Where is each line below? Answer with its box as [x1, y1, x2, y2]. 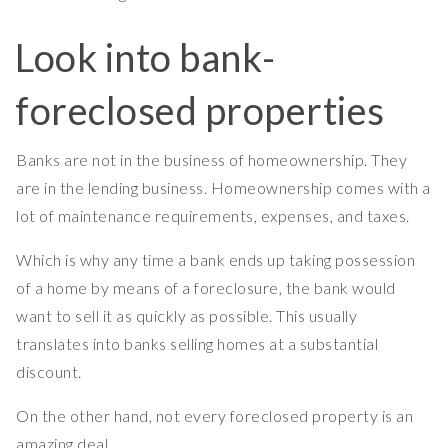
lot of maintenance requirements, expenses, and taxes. [16, 206, 410, 226]
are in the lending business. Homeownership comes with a [16, 178, 431, 198]
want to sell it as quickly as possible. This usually [16, 306, 357, 326]
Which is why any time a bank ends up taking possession [16, 250, 415, 270]
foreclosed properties [15, 87, 385, 134]
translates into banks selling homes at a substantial [16, 334, 378, 354]
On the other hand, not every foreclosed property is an [16, 406, 413, 426]
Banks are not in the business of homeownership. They [16, 150, 407, 170]
